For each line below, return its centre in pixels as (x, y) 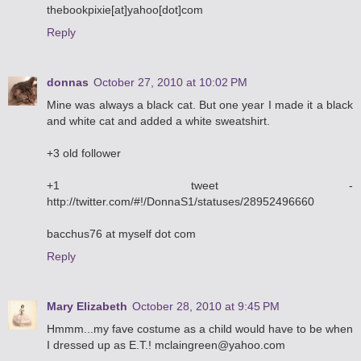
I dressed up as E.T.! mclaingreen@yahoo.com (166, 345)
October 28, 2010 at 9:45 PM (206, 307)
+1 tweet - (200, 186)
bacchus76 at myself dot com (121, 234)
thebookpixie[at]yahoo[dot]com (125, 10)
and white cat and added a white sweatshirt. (158, 121)
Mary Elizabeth (87, 307)
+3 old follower (84, 154)
